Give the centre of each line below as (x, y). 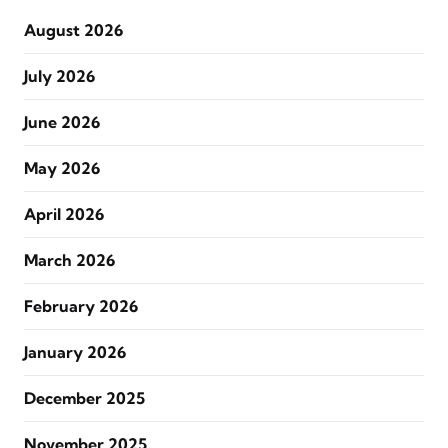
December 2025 (84, 398)
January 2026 (75, 352)
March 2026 (69, 260)
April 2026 (64, 214)
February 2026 (81, 306)
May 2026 (62, 168)
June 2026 (62, 122)
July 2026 (59, 76)
